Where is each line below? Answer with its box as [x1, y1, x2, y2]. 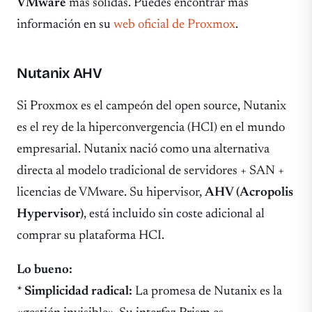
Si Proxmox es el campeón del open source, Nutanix [17, 99, 286, 113]
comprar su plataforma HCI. [17, 228, 164, 242]
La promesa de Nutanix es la [132, 285, 282, 299]
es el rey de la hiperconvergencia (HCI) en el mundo [17, 120, 285, 134]
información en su [17, 18, 114, 32]
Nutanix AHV [17, 65, 102, 83]
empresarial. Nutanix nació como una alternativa [17, 142, 270, 156]
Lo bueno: [17, 263, 72, 277]
